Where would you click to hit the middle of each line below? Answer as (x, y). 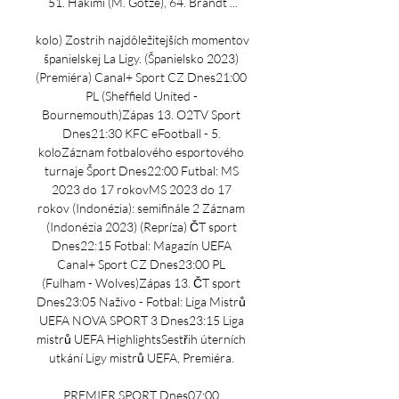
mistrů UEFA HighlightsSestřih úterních (141, 339)
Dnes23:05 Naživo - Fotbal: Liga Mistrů (141, 301)
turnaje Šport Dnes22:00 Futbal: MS (141, 171)
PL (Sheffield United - (141, 96)
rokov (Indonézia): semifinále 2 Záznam (141, 208)
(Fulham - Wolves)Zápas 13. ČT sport (141, 283)
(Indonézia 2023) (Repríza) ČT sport (141, 227)
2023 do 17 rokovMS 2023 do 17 (141, 189)
